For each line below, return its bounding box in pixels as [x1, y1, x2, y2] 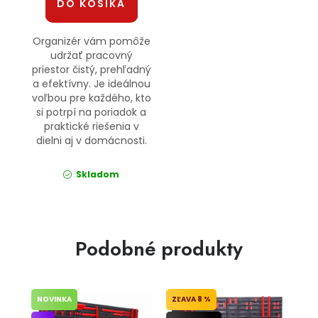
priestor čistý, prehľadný [31, 62, 151, 77]
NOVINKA [37, 294, 72, 305]
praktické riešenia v [43, 119, 139, 134]
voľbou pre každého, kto [31, 91, 151, 106]
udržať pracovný [50, 48, 133, 63]
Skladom [74, 168, 120, 181]
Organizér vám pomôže [32, 34, 150, 49]
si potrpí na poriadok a [36, 105, 147, 120]
